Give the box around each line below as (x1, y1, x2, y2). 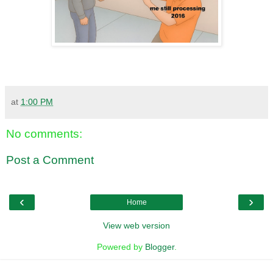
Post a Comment (6, 154, 94, 167)
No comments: (6, 127, 82, 140)
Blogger (144, 241, 174, 252)
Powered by (96, 241, 145, 252)
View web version (103, 220, 170, 230)
